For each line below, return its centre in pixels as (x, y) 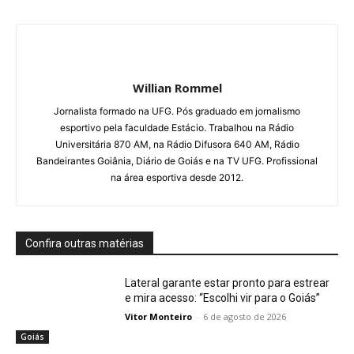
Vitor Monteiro (159, 317)
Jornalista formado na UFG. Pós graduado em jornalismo (177, 111)
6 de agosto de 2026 (245, 317)
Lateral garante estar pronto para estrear (228, 283)
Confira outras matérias (85, 244)
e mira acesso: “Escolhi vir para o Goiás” (223, 298)
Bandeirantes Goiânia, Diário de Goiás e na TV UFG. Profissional (177, 161)
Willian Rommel (177, 88)
